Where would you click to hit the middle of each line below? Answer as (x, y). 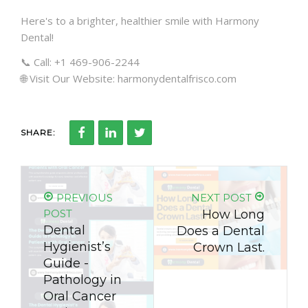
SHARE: (38, 133)
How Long (233, 215)
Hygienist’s (77, 247)
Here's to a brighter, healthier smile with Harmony (140, 21)
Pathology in (82, 280)
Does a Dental (221, 231)
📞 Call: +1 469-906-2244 (80, 62)
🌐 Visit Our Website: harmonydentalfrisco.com (129, 79)
